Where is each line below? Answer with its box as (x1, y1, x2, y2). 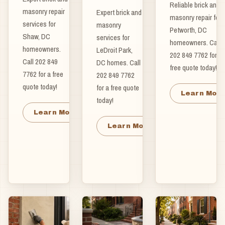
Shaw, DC (23, 31, 50, 42)
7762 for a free (23, 68, 63, 79)
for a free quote (96, 82, 139, 93)
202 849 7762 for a (170, 49, 222, 60)
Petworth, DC (170, 24, 207, 35)
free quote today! (170, 62, 217, 73)
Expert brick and (96, 7, 142, 18)
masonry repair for (170, 12, 221, 23)
